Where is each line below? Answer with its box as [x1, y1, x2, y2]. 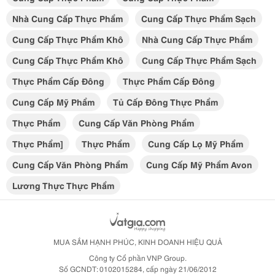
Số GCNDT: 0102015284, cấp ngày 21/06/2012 [58, 263, 217, 274]
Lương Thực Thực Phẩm [12, 179, 114, 192]
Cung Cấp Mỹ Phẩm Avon [146, 158, 252, 171]
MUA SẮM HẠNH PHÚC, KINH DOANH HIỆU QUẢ [53, 236, 222, 247]
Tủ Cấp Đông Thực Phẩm [113, 96, 218, 108]
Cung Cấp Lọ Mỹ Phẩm [148, 137, 243, 150]
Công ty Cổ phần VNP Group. [88, 252, 187, 263]
